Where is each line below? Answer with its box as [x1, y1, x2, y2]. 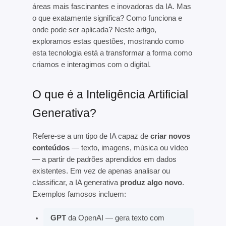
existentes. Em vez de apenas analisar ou [32, 167, 170, 175]
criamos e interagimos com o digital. [32, 60, 151, 69]
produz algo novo [120, 179, 182, 187]
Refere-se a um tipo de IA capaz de [32, 132, 150, 140]
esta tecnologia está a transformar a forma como [32, 48, 192, 57]
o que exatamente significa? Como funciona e [32, 14, 182, 22]
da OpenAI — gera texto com [66, 213, 165, 222]
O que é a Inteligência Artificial [32, 87, 188, 101]
